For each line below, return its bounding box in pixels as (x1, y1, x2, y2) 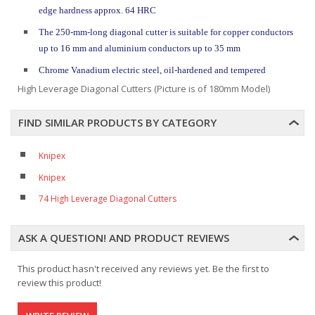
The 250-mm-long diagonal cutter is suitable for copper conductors (39, 27, 293, 37)
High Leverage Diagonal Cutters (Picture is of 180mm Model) (18, 82, 270, 95)
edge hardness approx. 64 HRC (39, 5, 156, 18)
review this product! (18, 276, 101, 289)
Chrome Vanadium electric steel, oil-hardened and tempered (39, 65, 266, 75)
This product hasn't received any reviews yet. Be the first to (18, 262, 269, 275)
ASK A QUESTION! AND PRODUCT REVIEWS (18, 230, 229, 245)
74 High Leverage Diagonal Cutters (39, 192, 176, 205)
